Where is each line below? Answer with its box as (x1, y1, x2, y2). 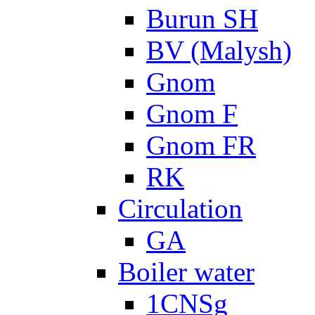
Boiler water (118, 256, 255, 287)
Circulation (118, 193, 243, 224)
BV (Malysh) (146, 34, 292, 65)
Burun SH (146, 3, 258, 34)
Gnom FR (146, 129, 256, 160)
